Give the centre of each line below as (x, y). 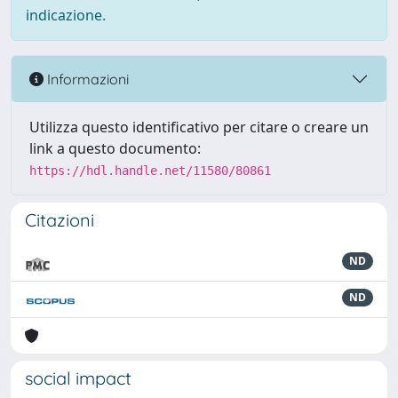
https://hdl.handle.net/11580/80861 (150, 171)
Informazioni (86, 79)
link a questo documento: (115, 148)
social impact (78, 378)
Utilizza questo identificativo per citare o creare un (199, 127)
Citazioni (60, 220)
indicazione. (66, 15)
